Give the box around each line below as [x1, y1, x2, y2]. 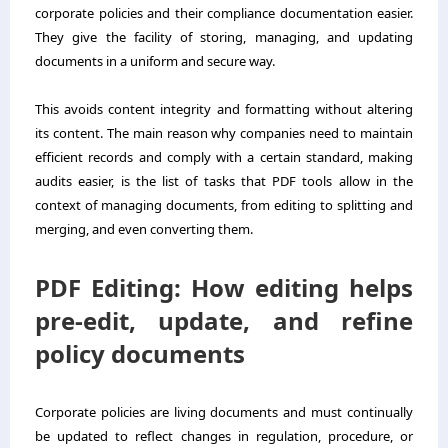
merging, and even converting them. [35, 219, 253, 238]
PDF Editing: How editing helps [35, 270, 413, 304]
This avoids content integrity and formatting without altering [35, 99, 413, 118]
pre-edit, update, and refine [35, 303, 413, 337]
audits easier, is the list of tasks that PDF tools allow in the [35, 171, 413, 190]
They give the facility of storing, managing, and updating [35, 27, 413, 46]
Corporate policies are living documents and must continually [35, 402, 413, 421]
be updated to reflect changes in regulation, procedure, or [35, 426, 413, 445]
